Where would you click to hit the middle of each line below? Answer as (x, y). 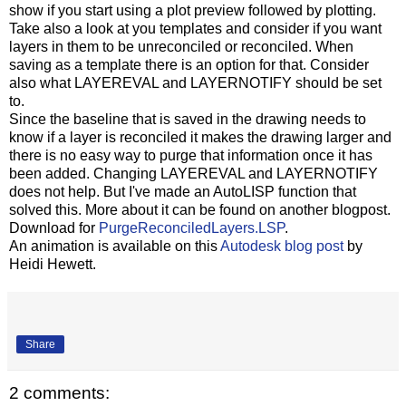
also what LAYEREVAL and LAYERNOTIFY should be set (195, 83)
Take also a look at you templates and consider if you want (195, 29)
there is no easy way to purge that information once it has (191, 156)
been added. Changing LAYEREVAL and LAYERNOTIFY (193, 174)
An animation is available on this (115, 246)
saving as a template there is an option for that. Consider (189, 65)
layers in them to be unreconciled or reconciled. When (181, 47)
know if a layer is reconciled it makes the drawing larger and (200, 138)
